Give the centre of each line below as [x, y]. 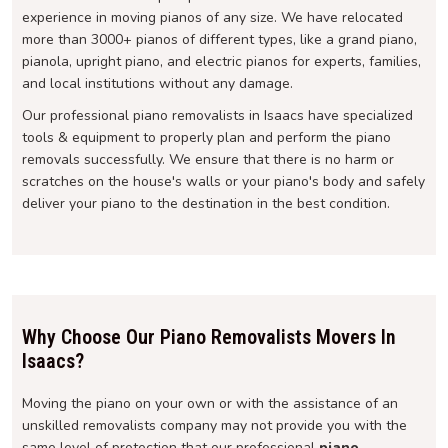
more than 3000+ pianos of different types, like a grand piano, [219, 39]
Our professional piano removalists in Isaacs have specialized [217, 115]
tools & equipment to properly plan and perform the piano [206, 137]
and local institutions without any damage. [157, 83]
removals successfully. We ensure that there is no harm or [208, 159]
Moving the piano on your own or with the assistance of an [210, 403]
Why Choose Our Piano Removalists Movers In [209, 336]
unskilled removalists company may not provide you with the [214, 425]
